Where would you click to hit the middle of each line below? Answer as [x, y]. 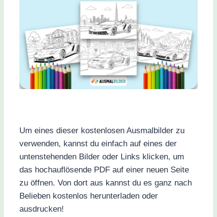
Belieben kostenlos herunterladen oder [89, 196]
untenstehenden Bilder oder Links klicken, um [102, 157]
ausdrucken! [42, 209]
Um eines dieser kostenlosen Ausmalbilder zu [102, 131]
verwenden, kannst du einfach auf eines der [98, 144]
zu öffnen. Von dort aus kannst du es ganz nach [106, 183]
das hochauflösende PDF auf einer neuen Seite [104, 170]
